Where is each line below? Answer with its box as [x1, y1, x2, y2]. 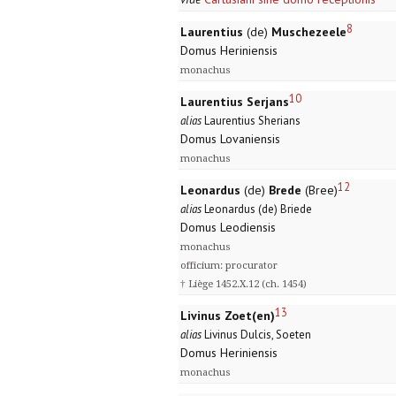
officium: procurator [180, 260, 278, 272]
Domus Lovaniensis [180, 131, 280, 148]
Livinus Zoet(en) [180, 308, 275, 324]
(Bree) [301, 182, 338, 199]
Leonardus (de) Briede [202, 202, 312, 217]
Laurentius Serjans [180, 94, 289, 110]
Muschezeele [271, 24, 346, 41]
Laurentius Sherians [202, 113, 301, 129]
